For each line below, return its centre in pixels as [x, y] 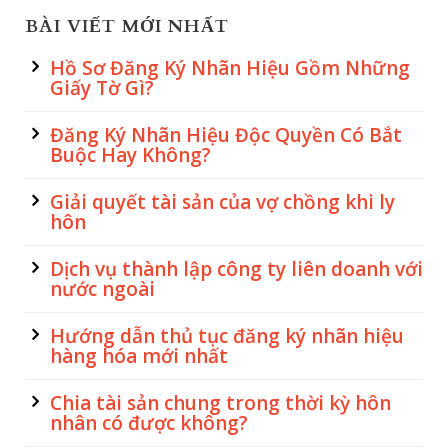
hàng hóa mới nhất [139, 356]
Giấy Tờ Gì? [102, 88]
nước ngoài [102, 289]
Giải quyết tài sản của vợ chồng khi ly [222, 202]
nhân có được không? [149, 423]
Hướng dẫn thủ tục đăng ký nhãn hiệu [227, 336]
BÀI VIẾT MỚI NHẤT [127, 26]
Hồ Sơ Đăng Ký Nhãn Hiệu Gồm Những [230, 68]
